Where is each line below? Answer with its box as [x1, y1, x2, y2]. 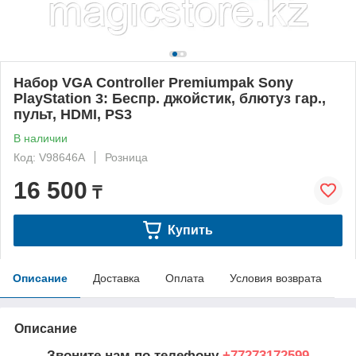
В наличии [14, 131, 68, 145]
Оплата [165, 271, 204, 284]
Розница [105, 150, 148, 164]
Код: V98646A [14, 150, 85, 164]
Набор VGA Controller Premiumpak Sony [14, 74, 293, 91]
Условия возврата [230, 271, 322, 284]
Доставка [93, 271, 140, 284]
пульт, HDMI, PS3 [14, 106, 132, 122]
